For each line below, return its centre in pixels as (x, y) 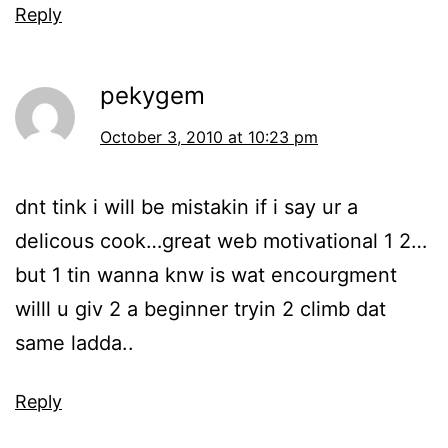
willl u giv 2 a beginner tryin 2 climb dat (200, 309)
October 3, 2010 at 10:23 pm (209, 137)
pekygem (152, 96)
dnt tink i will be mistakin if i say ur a (186, 207)
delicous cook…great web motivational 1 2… (221, 241)
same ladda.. (74, 343)
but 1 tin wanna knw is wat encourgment (206, 275)
